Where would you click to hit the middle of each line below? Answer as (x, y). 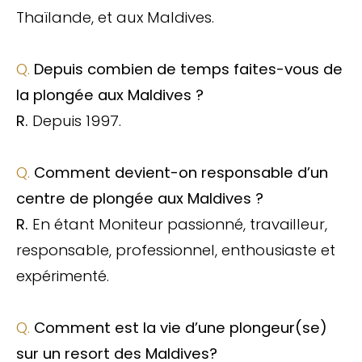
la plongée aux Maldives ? (110, 95)
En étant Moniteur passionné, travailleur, (180, 224)
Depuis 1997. (77, 120)
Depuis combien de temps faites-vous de (188, 69)
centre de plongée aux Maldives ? (140, 198)
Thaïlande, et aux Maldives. (115, 17)
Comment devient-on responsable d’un (181, 172)
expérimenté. (63, 276)
